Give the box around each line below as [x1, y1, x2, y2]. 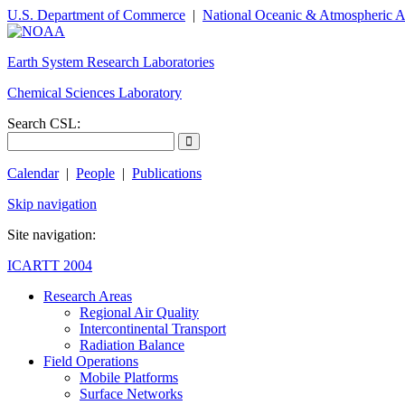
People [76, 165, 115, 181]
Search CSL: [7, 116, 80, 131]
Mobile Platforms [80, 370, 178, 385]
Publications [132, 165, 202, 181]
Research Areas [43, 288, 132, 304]
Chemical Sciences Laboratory [7, 85, 182, 100]
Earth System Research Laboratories [7, 54, 214, 70]
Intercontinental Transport [80, 321, 226, 336]
